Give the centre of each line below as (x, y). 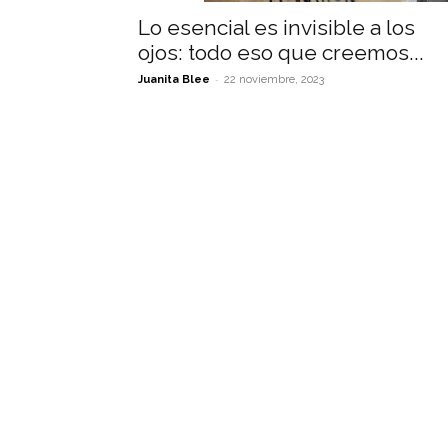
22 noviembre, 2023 (274, 79)
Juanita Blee (174, 79)
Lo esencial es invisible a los (276, 27)
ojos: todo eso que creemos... (281, 52)
